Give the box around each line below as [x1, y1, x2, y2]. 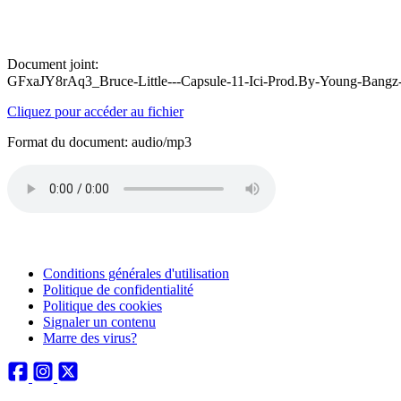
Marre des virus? [43, 330, 137, 346]
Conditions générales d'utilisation [43, 266, 229, 281]
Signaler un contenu [43, 314, 156, 329]
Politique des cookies [43, 298, 162, 313]
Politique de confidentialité [43, 282, 193, 297]
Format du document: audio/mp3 [7, 134, 192, 149]
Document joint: [7, 56, 98, 72]
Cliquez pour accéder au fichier [7, 104, 183, 119]
